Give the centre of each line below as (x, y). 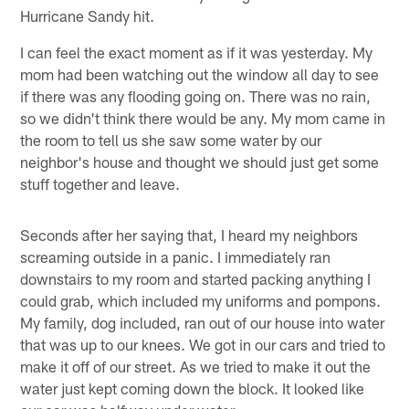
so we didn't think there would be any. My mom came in (203, 117)
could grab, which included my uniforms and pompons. (201, 300)
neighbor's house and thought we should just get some (200, 161)
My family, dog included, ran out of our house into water (203, 322)
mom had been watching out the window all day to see (200, 73)
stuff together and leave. (100, 183)
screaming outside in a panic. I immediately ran (176, 256)
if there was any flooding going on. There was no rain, (196, 95)
